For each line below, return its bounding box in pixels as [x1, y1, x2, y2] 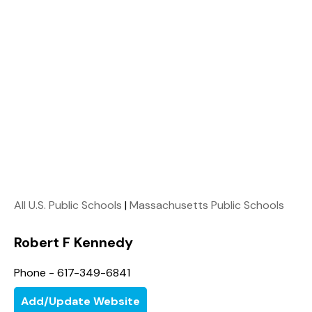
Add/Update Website [21, 293, 140, 309]
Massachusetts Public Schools [130, 197, 284, 212]
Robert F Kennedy [14, 233, 133, 251]
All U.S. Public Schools [14, 197, 122, 212]
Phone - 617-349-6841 [14, 265, 130, 280]
